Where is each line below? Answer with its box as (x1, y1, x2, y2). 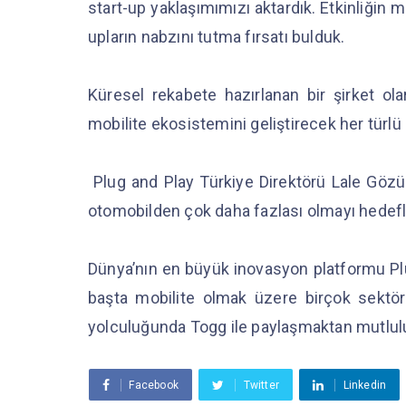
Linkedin (343, 379, 387, 392)
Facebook (129, 379, 179, 392)
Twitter (243, 379, 280, 392)
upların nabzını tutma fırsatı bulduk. (88, 27, 349, 47)
